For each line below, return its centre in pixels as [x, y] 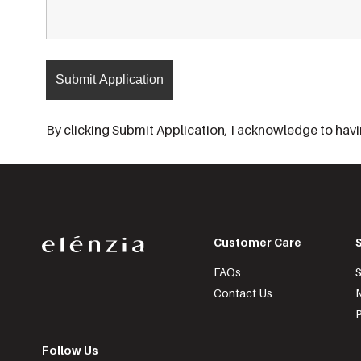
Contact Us [243, 293]
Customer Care [257, 242]
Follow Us [70, 350]
